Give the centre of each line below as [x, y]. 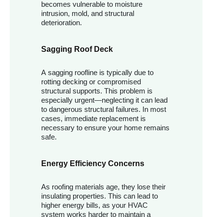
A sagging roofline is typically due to [97, 73]
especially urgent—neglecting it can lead [104, 100]
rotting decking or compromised [91, 82]
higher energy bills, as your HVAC [94, 205]
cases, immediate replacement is [93, 119]
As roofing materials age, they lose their [103, 187]
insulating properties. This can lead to [100, 196]
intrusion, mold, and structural [88, 14]
